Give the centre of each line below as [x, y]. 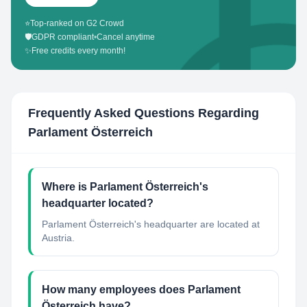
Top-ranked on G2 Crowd [77, 23]
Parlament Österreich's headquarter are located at [151, 224]
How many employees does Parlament [141, 290]
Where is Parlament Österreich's [125, 187]
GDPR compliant [63, 37]
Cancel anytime [126, 37]
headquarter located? [98, 203]
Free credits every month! [78, 51]
